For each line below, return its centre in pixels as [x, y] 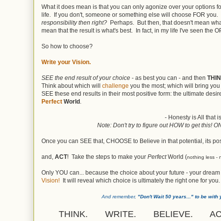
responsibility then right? [74, 23]
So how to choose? [67, 46]
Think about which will [72, 86]
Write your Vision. [66, 62]
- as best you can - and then [169, 78]
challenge [116, 86]
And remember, [120, 197]
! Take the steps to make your [107, 157]
